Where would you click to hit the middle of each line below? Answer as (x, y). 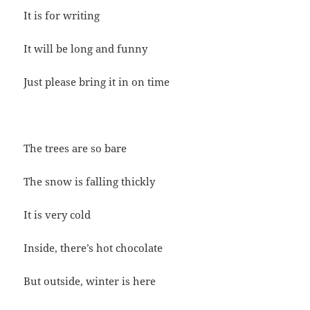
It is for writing (62, 16)
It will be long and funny (86, 49)
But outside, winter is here (90, 281)
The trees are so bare (75, 148)
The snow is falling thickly (90, 182)
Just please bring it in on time (97, 82)
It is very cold (57, 215)
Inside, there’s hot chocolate (93, 248)
